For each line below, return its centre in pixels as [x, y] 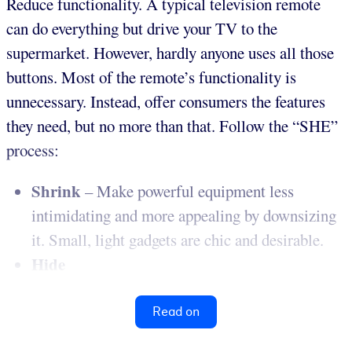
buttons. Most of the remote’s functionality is [151, 77]
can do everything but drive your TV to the [142, 28]
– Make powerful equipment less [187, 191]
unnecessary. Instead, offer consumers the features [166, 101]
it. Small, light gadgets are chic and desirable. [178, 239]
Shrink [56, 191]
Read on [176, 311]
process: [33, 150]
